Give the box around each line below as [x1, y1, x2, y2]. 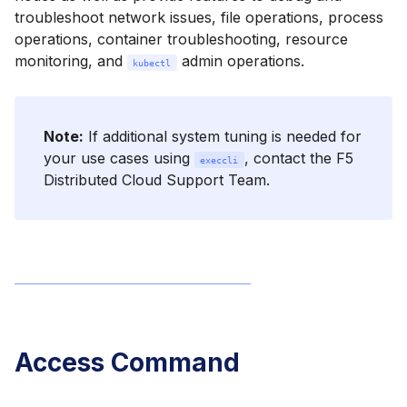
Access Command [15, 347, 240, 379]
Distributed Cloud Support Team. [44, 171, 270, 190]
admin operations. [176, 52, 304, 70]
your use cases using [44, 149, 194, 168]
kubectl [133, 57, 172, 68]
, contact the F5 [243, 149, 358, 168]
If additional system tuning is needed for [84, 127, 362, 146]
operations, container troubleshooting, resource [15, 30, 348, 48]
